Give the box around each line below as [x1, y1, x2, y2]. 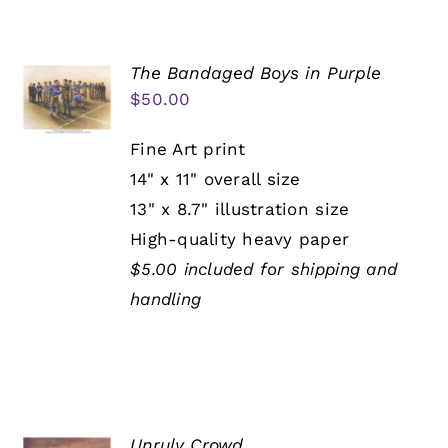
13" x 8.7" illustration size [130, 199, 350, 220]
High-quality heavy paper [130, 229, 350, 250]
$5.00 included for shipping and [130, 259, 398, 280]
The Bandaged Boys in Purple [130, 63, 382, 84]
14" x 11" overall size [130, 169, 301, 190]
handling [130, 289, 202, 310]
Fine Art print [130, 139, 246, 160]
